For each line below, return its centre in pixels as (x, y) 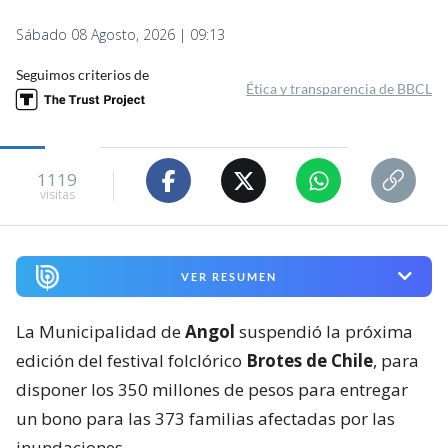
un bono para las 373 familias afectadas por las (205, 418)
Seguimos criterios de (82, 75)
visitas (57, 194)
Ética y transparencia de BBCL (339, 89)
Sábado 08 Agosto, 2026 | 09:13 (120, 35)
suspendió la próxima (326, 331)
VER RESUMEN (228, 276)
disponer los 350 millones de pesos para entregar (212, 389)
